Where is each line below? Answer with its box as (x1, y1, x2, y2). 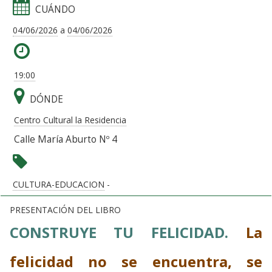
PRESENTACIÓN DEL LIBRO (10, 203, 121, 216)
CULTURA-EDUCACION (13, 178, 104, 190)
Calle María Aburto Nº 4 (14, 132, 117, 146)
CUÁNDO (35, 2, 75, 16)
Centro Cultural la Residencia (14, 114, 126, 126)
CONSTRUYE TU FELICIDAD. (114, 222, 246, 242)
